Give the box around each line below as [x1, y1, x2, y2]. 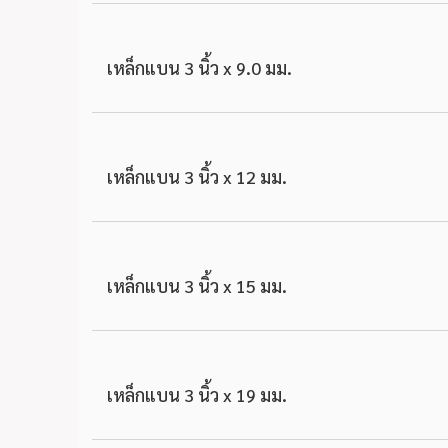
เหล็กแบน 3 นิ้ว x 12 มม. [107, 165, 287, 188]
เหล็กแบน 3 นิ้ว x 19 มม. [107, 383, 287, 406]
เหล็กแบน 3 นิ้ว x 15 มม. [107, 274, 287, 297]
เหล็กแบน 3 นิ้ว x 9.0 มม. [107, 56, 292, 79]
